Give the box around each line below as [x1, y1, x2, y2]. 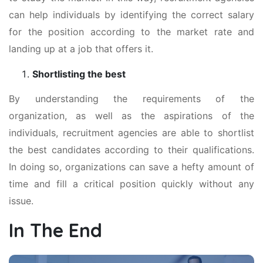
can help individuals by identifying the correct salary [9, 8, 254, 21]
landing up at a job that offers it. [9, 42, 153, 55]
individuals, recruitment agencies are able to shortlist [9, 126, 254, 139]
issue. [9, 194, 33, 207]
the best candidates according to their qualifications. [9, 143, 254, 156]
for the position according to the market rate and [9, 25, 254, 38]
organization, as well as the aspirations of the [9, 109, 254, 122]
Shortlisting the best [32, 68, 126, 80]
